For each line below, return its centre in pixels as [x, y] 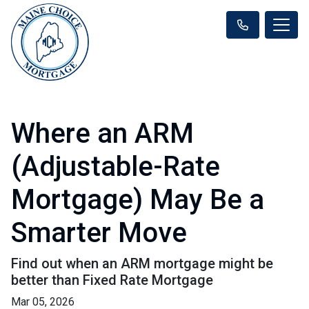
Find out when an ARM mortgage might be [142, 263]
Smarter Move [99, 232]
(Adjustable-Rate [116, 166]
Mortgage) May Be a [138, 199]
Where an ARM [102, 133]
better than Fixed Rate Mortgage [112, 280]
